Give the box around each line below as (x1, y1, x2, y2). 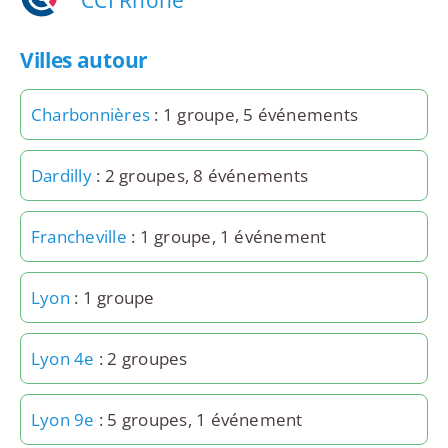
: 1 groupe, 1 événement (126, 225, 327, 249)
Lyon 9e (30, 408, 95, 432)
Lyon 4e (30, 347, 95, 371)
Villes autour (19, 46, 148, 75)
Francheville (30, 225, 127, 249)
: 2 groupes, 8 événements (91, 164, 309, 188)
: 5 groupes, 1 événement (94, 408, 303, 432)
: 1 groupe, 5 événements (150, 103, 359, 127)
